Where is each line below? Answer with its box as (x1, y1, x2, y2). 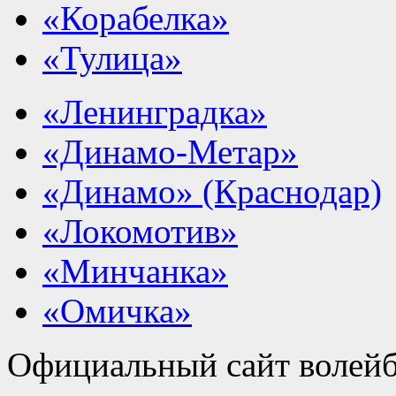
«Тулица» (42, 38, 182, 77)
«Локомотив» (42, 211, 238, 250)
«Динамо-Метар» (42, 132, 298, 171)
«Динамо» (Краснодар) (42, 171, 382, 210)
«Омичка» (42, 291, 192, 330)
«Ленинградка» (42, 92, 267, 131)
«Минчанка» (42, 251, 228, 290)
